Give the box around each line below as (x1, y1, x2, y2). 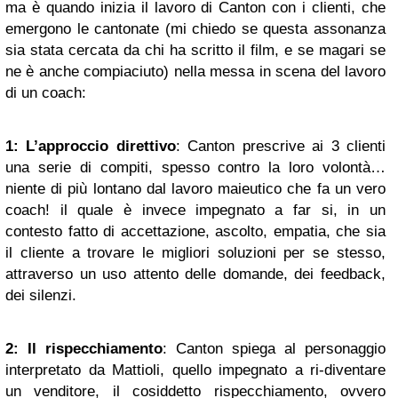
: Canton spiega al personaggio (163, 339, 386, 357)
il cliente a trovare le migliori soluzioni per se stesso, (5, 243, 386, 261)
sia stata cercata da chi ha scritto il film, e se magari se (5, 41, 386, 59)
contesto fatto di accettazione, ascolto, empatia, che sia (5, 222, 386, 240)
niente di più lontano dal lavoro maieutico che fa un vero (5, 179, 386, 197)
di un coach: (5, 84, 86, 101)
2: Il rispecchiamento (5, 339, 163, 357)
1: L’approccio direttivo (5, 137, 176, 155)
